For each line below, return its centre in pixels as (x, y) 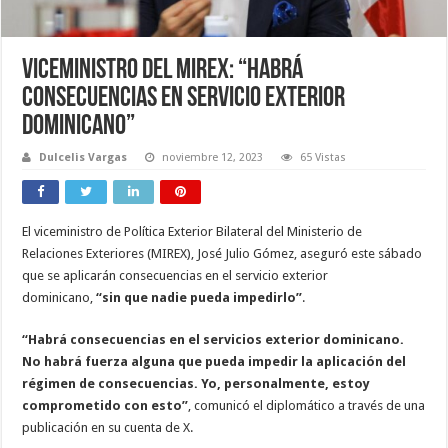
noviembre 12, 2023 (213, 157)
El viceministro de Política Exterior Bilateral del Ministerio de (192, 231)
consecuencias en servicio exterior (184, 98)
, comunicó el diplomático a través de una (307, 405)
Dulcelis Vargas (83, 157)
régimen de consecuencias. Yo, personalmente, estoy (196, 383)
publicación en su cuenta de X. (108, 427)
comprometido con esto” (105, 405)
